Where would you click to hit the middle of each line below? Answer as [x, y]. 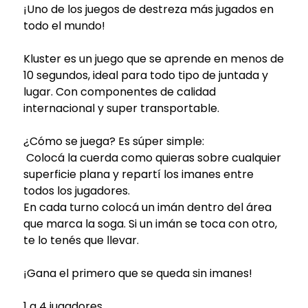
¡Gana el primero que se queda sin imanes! [137, 273]
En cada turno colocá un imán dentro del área [147, 207]
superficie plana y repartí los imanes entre [138, 174]
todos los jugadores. [76, 190]
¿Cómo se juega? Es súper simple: [113, 141]
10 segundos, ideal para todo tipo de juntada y [145, 75]
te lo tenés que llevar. [81, 240]
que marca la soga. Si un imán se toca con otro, [150, 223]
